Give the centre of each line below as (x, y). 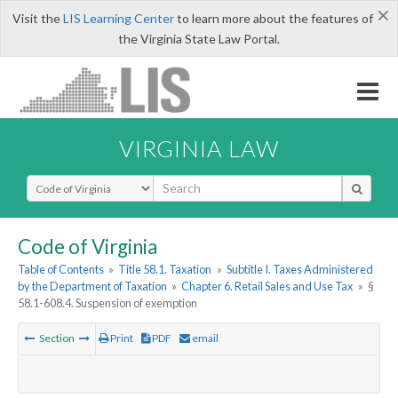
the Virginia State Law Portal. (199, 39)
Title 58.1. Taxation (165, 270)
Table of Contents (61, 270)
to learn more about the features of (273, 18)
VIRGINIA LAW (199, 148)
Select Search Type (80, 182)
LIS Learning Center (118, 18)
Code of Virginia (88, 246)
